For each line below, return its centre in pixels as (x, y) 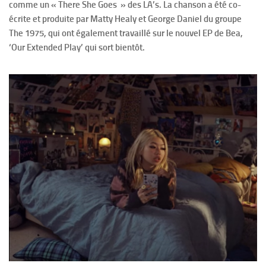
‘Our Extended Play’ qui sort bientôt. (77, 47)
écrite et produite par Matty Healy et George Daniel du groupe (125, 19)
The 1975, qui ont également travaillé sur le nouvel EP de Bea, (126, 33)
